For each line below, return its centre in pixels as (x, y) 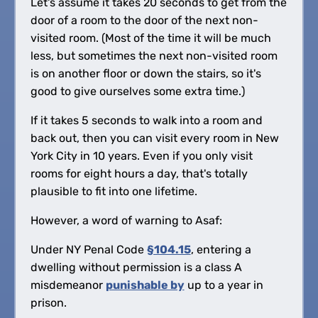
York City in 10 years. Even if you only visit (141, 155)
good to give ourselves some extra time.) (137, 91)
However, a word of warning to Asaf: (126, 220)
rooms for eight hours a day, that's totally (139, 173)
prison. (48, 302)
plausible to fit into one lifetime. (114, 191)
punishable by (145, 285)
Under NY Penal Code (88, 249)
